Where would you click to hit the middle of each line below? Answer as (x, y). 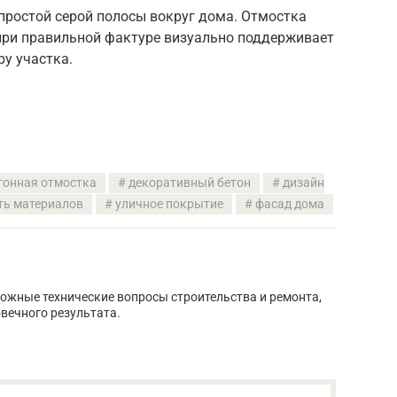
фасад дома (289, 204)
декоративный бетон (190, 183)
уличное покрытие (169, 204)
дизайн (304, 183)
